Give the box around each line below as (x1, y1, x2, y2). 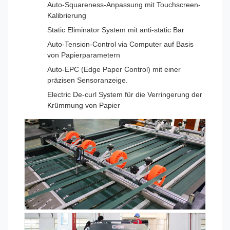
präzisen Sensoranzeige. (47, 75, 128, 84)
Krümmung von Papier (47, 101, 120, 109)
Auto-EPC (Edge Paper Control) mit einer (47, 65, 181, 73)
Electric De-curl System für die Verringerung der (47, 90, 202, 99)
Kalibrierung (47, 11, 86, 20)
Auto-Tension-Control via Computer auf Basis (47, 40, 194, 48)
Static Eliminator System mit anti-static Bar (47, 25, 184, 34)
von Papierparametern (47, 50, 120, 59)
